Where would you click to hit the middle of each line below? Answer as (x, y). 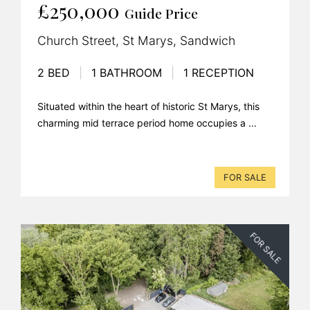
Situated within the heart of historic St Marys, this (148, 106)
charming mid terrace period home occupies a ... (147, 122)
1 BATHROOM (127, 72)
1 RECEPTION (217, 72)
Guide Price (161, 13)
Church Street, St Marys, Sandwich (136, 40)
